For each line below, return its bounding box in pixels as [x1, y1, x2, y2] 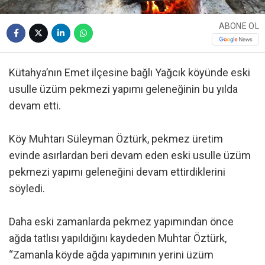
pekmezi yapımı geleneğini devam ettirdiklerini [9, 165, 225, 178]
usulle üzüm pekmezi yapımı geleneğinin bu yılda [9, 82, 238, 95]
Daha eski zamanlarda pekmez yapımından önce [9, 215, 234, 228]
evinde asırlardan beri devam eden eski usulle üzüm [9, 148, 251, 161]
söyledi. [9, 182, 45, 195]
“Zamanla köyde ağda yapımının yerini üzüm [9, 248, 214, 261]
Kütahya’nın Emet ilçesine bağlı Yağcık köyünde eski [9, 66, 250, 79]
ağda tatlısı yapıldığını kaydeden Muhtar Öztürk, [9, 231, 227, 244]
